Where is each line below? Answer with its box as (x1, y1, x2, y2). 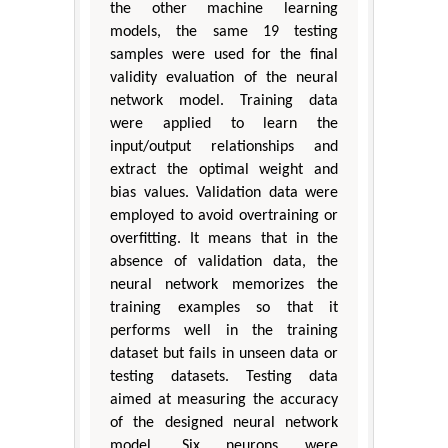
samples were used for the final (110, 46, 338, 63)
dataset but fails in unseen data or (110, 345, 338, 362)
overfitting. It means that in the (110, 230, 338, 247)
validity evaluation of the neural (110, 69, 338, 86)
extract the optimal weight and (110, 161, 338, 178)
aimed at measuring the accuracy (110, 391, 338, 408)
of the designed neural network (110, 414, 338, 431)
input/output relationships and (110, 138, 338, 155)
